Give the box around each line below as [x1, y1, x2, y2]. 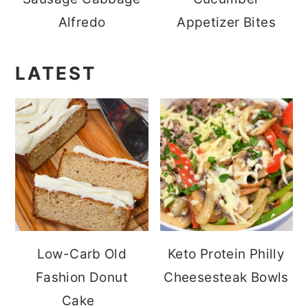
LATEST [15, 63, 97, 84]
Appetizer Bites [177, 14, 276, 30]
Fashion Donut [35, 269, 128, 286]
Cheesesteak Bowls [164, 269, 289, 286]
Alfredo [58, 14, 106, 30]
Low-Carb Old [36, 246, 127, 263]
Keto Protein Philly [167, 246, 285, 263]
